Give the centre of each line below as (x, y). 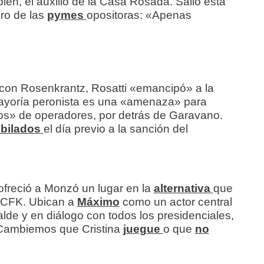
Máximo (98, 202)
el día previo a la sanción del (115, 129)
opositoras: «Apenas (139, 15)
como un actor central (177, 202)
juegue (143, 229)
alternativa (183, 189)
